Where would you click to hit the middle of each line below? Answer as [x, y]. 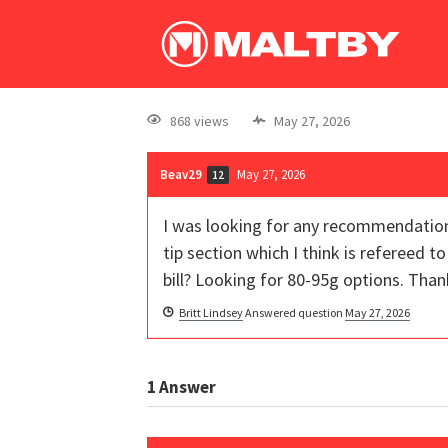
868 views [199, 120]
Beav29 [181, 174]
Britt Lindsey [211, 312]
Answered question [294, 312]
